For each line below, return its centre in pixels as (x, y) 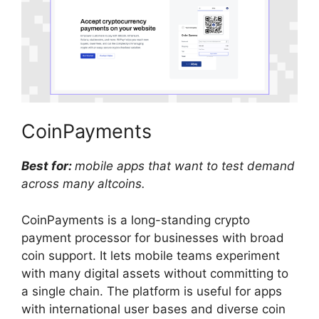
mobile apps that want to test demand (185, 166)
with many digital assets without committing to (155, 273)
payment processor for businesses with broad (153, 237)
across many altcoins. (83, 184)
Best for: (48, 166)
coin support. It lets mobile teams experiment (151, 255)
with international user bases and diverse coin (153, 309)
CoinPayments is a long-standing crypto (136, 220)
